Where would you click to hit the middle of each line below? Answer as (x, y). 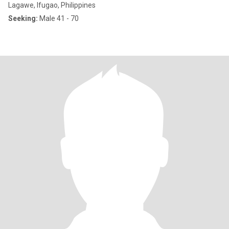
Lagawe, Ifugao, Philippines (52, 5)
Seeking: (23, 18)
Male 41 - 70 (58, 18)
